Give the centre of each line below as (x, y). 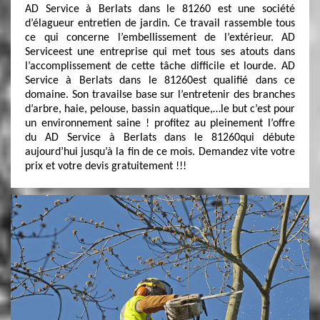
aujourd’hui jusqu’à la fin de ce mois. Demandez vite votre (160, 152)
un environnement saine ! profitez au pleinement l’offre (160, 124)
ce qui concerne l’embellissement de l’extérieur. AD (160, 38)
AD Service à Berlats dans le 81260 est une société (160, 9)
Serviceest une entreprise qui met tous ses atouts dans (160, 52)
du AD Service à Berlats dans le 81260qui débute (160, 138)
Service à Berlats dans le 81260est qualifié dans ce (160, 81)
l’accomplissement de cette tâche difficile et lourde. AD (160, 66)
